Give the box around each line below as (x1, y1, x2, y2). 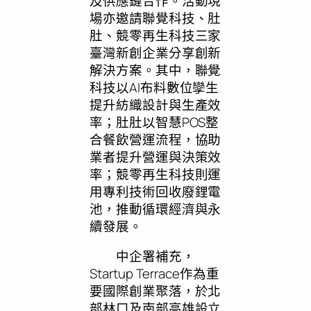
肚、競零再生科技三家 (90, 26, 221, 44)
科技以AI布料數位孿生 (90, 78, 219, 96)
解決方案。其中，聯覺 (90, 60, 221, 79)
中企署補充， (90, 247, 195, 265)
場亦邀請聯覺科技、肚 (90, 8, 221, 27)
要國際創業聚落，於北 (90, 282, 221, 300)
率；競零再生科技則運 (90, 165, 221, 183)
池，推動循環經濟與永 (90, 199, 221, 218)
